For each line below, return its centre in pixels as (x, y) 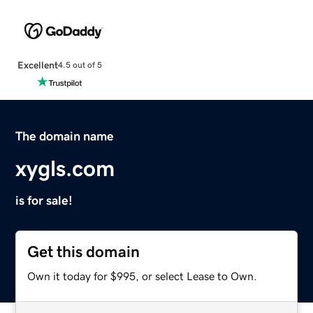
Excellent (37, 65)
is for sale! (44, 200)
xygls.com (65, 168)
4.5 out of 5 (80, 65)
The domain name (65, 136)
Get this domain (84, 252)
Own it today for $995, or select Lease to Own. (143, 276)
